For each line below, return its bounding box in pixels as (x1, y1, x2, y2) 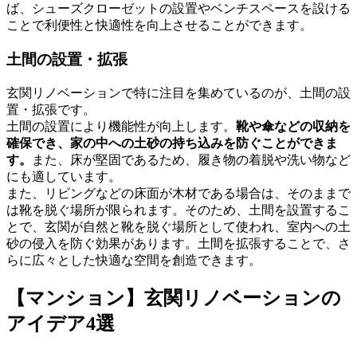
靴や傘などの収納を (236, 119, 351, 133)
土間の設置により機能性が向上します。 (6, 119, 236, 133)
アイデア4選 (6, 312, 115, 334)
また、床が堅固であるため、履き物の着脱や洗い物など (32, 152, 351, 167)
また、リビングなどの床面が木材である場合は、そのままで (6, 186, 351, 200)
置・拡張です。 (6, 102, 96, 116)
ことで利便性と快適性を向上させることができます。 (6, 18, 312, 33)
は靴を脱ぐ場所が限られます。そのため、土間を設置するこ (6, 202, 351, 217)
